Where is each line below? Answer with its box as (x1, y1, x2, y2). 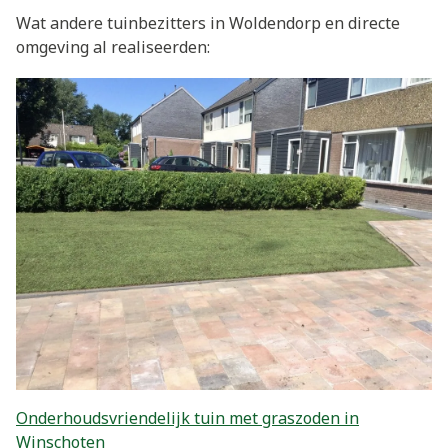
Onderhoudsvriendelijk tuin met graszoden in (16, 407, 359, 430)
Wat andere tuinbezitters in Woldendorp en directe (16, 11, 400, 34)
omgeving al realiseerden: (16, 35, 210, 58)
